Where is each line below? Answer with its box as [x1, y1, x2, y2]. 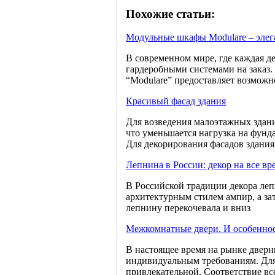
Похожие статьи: [126, 7, 215, 20]
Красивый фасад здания [126, 96, 226, 107]
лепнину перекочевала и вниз [126, 203, 250, 214]
